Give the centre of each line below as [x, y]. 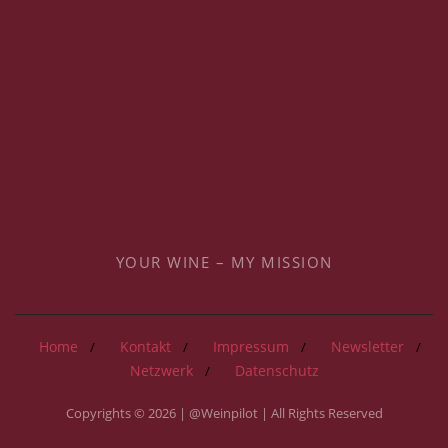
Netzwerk [161, 370]
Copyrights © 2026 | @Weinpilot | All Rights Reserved [224, 413]
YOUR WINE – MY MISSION [224, 262]
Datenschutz [276, 370]
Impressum [251, 346]
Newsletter [367, 346]
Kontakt [145, 346]
